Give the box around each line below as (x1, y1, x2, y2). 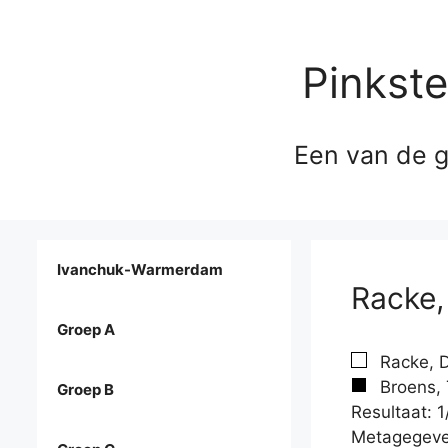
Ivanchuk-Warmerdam (57, 260, 223, 280)
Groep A (57, 320, 115, 340)
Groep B (57, 380, 114, 400)
